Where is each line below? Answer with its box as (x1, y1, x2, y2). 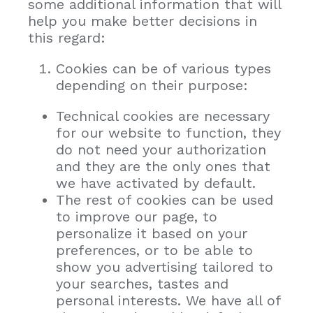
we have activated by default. (56, 174, 256, 191)
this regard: (28, 29, 105, 46)
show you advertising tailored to (56, 258, 273, 275)
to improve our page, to (56, 208, 217, 225)
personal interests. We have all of (56, 291, 281, 309)
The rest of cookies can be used (56, 191, 273, 208)
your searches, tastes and (56, 275, 228, 292)
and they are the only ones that (56, 157, 270, 175)
